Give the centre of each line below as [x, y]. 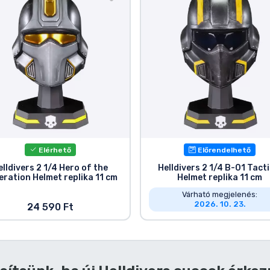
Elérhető [54, 150]
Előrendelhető [224, 150]
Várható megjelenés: [220, 194]
